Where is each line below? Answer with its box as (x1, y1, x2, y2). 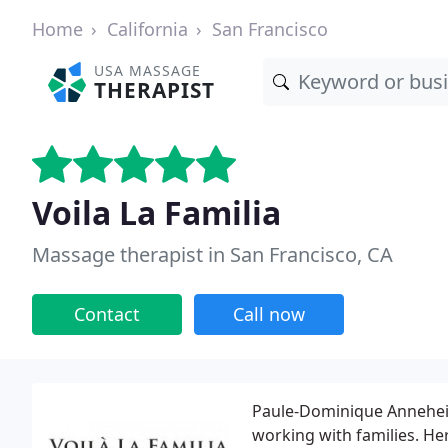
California (107, 17, 188, 41)
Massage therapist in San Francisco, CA (32, 241, 393, 268)
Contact (74, 302, 140, 326)
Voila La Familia (32, 191, 281, 234)
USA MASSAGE (94, 61, 202, 80)
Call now (233, 302, 305, 326)
